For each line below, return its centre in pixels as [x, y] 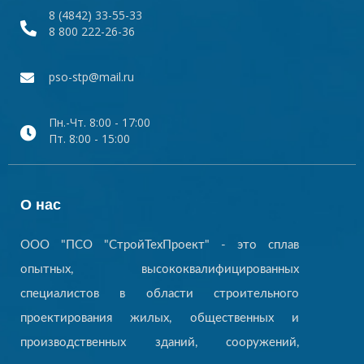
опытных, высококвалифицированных [160, 269]
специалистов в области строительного [160, 293]
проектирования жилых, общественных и [160, 318]
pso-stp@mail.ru [91, 77]
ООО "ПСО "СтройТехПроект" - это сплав [160, 245]
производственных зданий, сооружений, [160, 342]
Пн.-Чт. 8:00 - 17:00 [100, 122]
